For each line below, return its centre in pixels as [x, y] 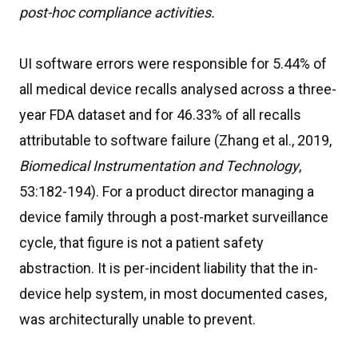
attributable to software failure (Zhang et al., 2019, [175, 140]
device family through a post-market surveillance [174, 217]
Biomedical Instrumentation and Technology [159, 166]
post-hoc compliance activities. [117, 12]
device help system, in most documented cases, [173, 294]
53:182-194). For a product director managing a [167, 191]
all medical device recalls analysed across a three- [178, 89]
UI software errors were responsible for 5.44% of [173, 64]
